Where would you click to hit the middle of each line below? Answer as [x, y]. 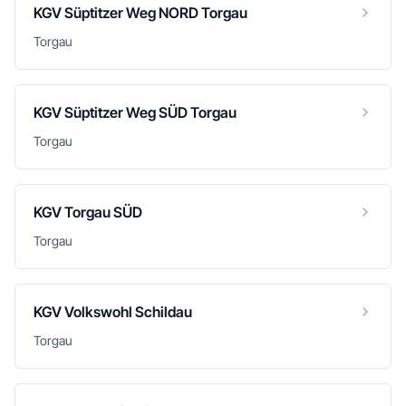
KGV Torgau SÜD [88, 212]
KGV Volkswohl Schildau [113, 312]
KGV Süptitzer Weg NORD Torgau [140, 13]
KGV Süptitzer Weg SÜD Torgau [135, 112]
